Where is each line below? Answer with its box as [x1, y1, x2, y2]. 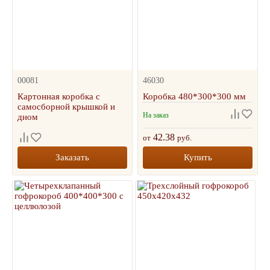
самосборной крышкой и [17, 102, 115, 111]
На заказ [143, 110, 169, 119]
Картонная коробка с [17, 92, 100, 101]
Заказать [55, 152, 89, 162]
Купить [183, 152, 212, 162]
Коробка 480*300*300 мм [143, 92, 246, 101]
